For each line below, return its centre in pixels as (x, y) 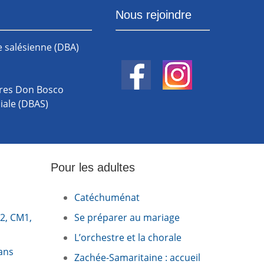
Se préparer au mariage (127, 218)
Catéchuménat (107, 198)
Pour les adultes (93, 168)
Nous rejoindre (153, 14)
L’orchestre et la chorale (128, 238)
